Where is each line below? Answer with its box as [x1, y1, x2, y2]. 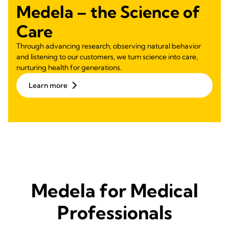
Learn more [29, 80, 67, 90]
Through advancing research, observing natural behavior [16, 41, 201, 51]
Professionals [57, 200, 172, 224]
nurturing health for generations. [16, 62, 122, 72]
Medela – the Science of [16, 1, 200, 22]
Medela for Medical [31, 178, 198, 202]
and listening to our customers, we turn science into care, [16, 52, 198, 61]
